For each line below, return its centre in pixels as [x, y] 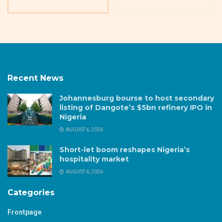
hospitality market [94, 159]
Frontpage [25, 212]
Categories [31, 192]
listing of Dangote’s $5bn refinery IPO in [136, 107]
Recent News [35, 78]
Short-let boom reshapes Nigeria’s [125, 149]
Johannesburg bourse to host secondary [137, 98]
